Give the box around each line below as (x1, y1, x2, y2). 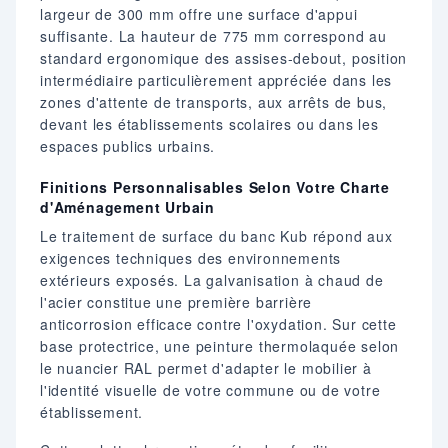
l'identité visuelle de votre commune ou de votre (40, 380, 381, 401)
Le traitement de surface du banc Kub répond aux (40, 226, 393, 247)
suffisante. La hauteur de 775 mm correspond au (40, 26, 387, 47)
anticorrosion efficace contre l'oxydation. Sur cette (40, 314, 397, 335)
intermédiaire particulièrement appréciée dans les (40, 70, 393, 91)
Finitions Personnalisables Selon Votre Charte (40, 177, 390, 198)
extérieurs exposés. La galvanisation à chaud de (40, 270, 384, 291)
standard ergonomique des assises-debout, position (40, 48, 408, 69)
